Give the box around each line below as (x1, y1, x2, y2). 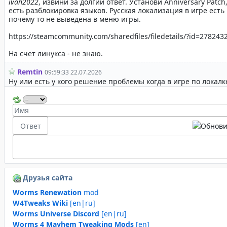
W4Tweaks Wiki (13, 198, 68, 208)
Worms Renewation (13, 187, 82, 198)
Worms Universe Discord (13, 209, 99, 219)
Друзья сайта (21, 173, 72, 183)
